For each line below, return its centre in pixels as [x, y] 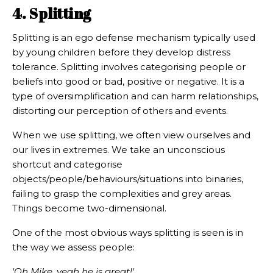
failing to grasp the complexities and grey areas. [122, 194]
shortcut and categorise [67, 165]
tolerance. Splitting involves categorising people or [129, 67]
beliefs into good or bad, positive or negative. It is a [128, 82]
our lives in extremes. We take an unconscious [119, 150]
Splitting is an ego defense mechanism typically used [134, 38]
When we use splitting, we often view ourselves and [131, 135]
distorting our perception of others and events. [120, 111]
